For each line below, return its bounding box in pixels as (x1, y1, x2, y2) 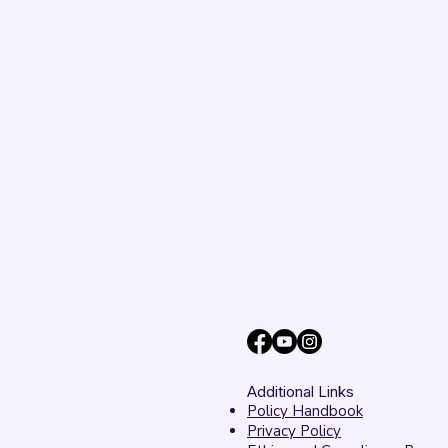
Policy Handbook (247, 401, 363, 421)
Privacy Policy (247, 421, 341, 441)
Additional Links (247, 382, 354, 401)
